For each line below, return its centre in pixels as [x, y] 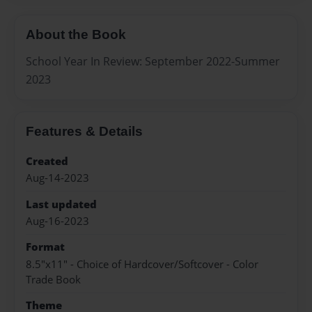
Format [45, 247]
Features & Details [84, 131]
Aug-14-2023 [57, 178]
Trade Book [53, 279]
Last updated [61, 204]
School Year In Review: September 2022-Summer [153, 61]
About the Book [76, 35]
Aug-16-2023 [57, 221]
